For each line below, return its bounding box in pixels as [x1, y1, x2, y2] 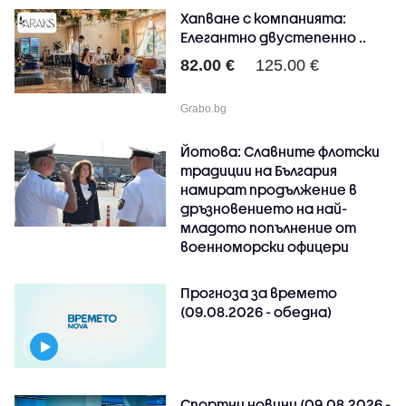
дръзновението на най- [180, 199, 348, 217]
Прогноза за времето [180, 284, 338, 301]
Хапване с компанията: [180, 9, 347, 26]
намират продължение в [180, 180, 358, 198]
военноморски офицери [180, 237, 350, 255]
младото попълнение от [180, 218, 357, 236]
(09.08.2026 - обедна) [180, 303, 333, 320]
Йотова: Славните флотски [180, 142, 381, 159]
